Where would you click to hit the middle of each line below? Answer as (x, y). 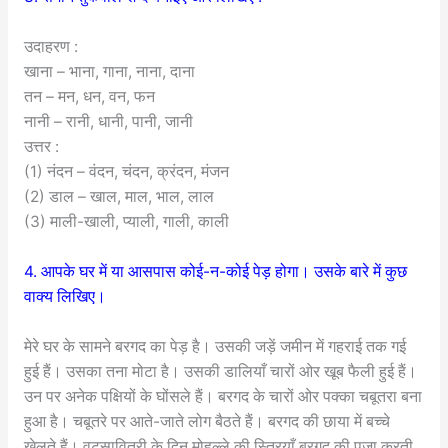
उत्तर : (41, 147)
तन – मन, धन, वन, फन (89, 97)
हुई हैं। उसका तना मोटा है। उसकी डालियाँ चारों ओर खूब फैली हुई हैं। (220, 371)
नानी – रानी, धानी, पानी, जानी (108, 122)
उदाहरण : (50, 47)
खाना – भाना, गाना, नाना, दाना (109, 72)
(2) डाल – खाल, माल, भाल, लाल (118, 197)
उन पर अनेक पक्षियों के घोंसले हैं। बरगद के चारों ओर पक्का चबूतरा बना (222, 396)
